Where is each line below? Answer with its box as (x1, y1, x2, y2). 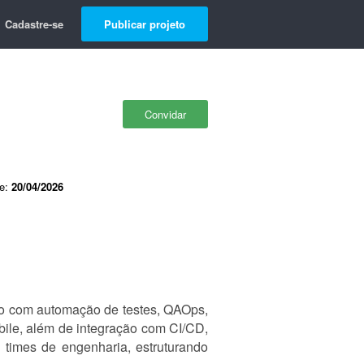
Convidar (145, 106, 186, 122)
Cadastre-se (5, 16, 63, 32)
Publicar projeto (104, 16, 185, 32)
